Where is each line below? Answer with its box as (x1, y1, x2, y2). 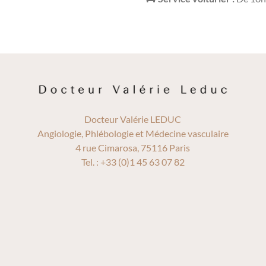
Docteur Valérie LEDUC (84, 113, 182, 125)
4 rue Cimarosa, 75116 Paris (75, 142, 191, 154)
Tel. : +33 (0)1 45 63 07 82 (81, 156, 185, 168)
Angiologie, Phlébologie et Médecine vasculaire (37, 128, 229, 140)
